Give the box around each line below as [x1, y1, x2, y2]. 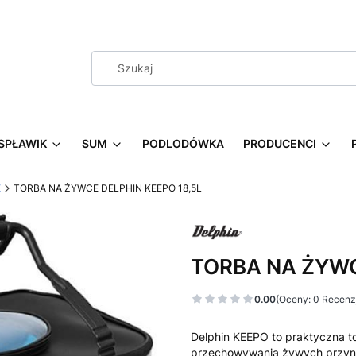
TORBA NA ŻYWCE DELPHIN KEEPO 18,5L [14, 182, 202, 194]
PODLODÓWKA [142, 137, 224, 150]
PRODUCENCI [243, 137, 316, 150]
